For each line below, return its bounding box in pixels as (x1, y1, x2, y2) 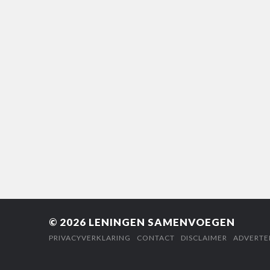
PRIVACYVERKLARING (48, 233, 131, 243)
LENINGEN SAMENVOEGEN (88, 216, 235, 229)
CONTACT (136, 233, 175, 243)
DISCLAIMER (180, 233, 227, 243)
